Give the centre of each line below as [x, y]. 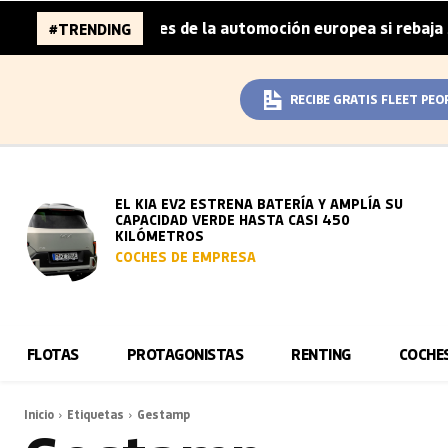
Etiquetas [95, 414]
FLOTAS [52, 353]
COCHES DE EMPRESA [186, 256]
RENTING [321, 353]
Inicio [39, 414]
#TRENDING [89, 28]
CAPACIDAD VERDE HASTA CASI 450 [233, 219]
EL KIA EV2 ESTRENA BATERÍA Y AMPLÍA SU [259, 203]
